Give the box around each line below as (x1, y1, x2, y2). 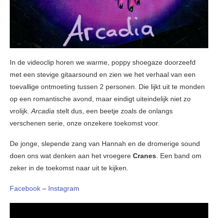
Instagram (48, 184, 79, 193)
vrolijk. (10, 107, 31, 115)
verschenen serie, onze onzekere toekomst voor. (10, 119, 160, 127)
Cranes (131, 152, 156, 160)
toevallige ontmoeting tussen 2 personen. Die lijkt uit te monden (10, 83, 205, 91)
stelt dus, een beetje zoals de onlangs (56, 107, 173, 115)
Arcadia (31, 107, 56, 115)
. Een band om (156, 152, 201, 160)
